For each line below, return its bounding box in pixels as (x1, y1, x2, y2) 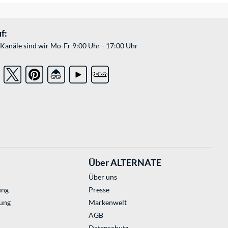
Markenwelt (88, 198, 127, 207)
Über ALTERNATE (88, 157, 161, 168)
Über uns (88, 173, 117, 182)
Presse (88, 185, 109, 194)
